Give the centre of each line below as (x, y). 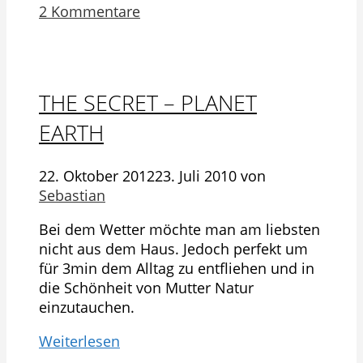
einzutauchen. (87, 307)
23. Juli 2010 (196, 175)
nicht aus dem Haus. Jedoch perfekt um (173, 248)
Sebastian (72, 195)
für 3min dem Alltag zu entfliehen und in (177, 268)
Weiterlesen (79, 341)
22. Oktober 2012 (97, 175)
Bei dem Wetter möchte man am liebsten (179, 229)
